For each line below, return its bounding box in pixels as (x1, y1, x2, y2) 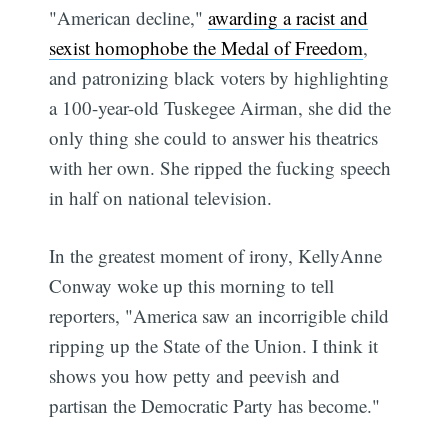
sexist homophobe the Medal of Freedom (49, 34, 364, 60)
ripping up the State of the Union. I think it (49, 333, 379, 359)
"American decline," (49, 4, 209, 30)
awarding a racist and (208, 4, 369, 30)
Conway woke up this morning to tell (49, 273, 335, 299)
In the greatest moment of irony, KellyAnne (49, 243, 383, 269)
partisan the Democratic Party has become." (49, 393, 381, 419)
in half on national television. (49, 184, 273, 210)
